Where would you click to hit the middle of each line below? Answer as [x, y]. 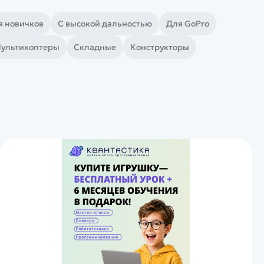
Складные [95, 47]
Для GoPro [188, 23]
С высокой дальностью [105, 23]
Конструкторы [160, 47]
